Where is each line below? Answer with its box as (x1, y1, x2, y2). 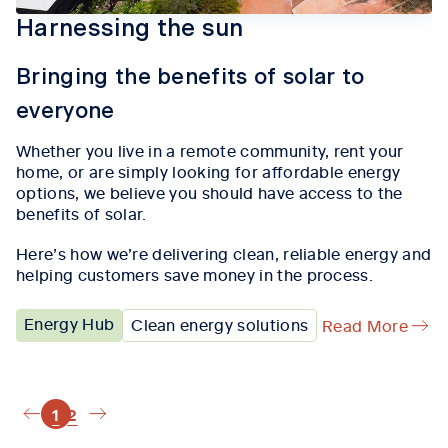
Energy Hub (24, 312, 115, 335)
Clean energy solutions (131, 313, 309, 336)
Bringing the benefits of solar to (16, 66, 365, 89)
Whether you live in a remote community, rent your (16, 139, 404, 162)
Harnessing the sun (16, 17, 244, 42)
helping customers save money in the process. (16, 263, 374, 286)
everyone (16, 100, 115, 123)
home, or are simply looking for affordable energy (16, 160, 401, 183)
